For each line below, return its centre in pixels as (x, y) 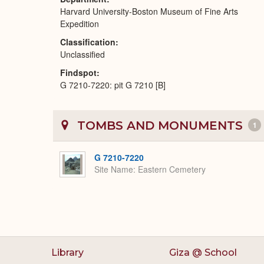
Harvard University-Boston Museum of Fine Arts (149, 11)
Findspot (78, 72)
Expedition (80, 24)
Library (67, 253)
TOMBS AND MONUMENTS (160, 126)
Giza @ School (203, 253)
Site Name (114, 169)
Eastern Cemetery (172, 169)
